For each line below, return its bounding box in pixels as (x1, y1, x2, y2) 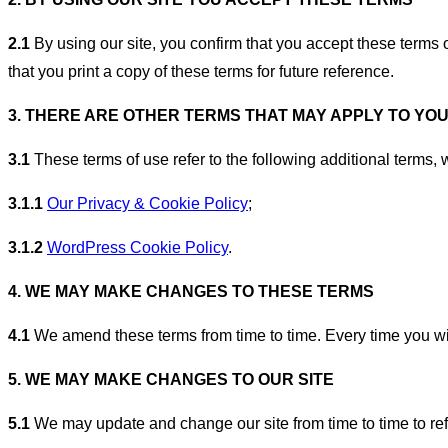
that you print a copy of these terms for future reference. (8, 62, 394, 80)
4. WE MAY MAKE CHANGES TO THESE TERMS (8, 282, 374, 300)
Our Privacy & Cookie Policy (47, 194, 248, 212)
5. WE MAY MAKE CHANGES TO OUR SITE (8, 370, 334, 388)
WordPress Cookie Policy (47, 238, 228, 256)
